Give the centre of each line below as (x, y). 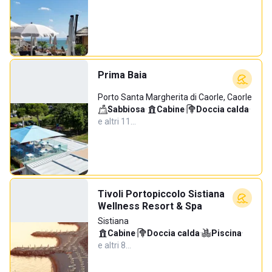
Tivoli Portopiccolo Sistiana (161, 194)
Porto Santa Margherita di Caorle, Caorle (175, 97)
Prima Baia (122, 75)
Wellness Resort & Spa (150, 206)
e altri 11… (117, 121)
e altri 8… (114, 245)
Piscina (226, 233)
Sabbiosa (126, 109)
